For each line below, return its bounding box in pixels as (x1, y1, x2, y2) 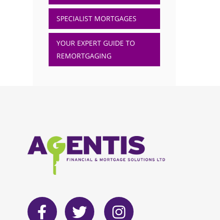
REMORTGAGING (56, 51, 111, 60)
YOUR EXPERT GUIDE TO (56, 38, 135, 48)
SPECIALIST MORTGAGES (56, 14, 137, 23)
